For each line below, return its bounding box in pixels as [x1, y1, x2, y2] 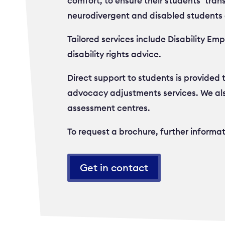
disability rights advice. [67, 48, 162, 60]
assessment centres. [67, 102, 151, 114]
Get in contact [80, 161, 149, 174]
